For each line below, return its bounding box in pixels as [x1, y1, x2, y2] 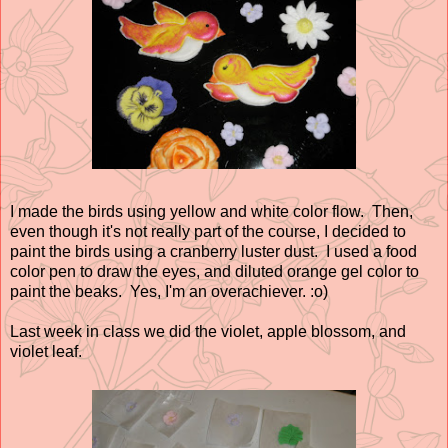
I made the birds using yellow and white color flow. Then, [10, 202, 413, 220]
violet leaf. [10, 342, 82, 360]
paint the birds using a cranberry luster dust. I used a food [10, 242, 417, 260]
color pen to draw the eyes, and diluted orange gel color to [10, 262, 419, 280]
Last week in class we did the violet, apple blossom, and [10, 322, 406, 340]
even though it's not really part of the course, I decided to [10, 222, 406, 240]
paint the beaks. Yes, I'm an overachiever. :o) [10, 282, 328, 300]
